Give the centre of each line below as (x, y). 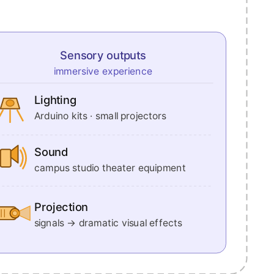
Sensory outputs (103, 54)
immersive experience (103, 71)
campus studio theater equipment (110, 168)
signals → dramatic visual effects (108, 223)
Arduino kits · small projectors (100, 116)
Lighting (55, 99)
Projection (61, 206)
